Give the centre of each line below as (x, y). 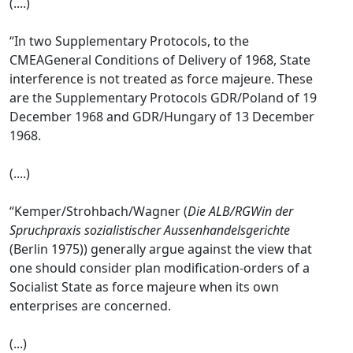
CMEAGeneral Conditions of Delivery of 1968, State (160, 60)
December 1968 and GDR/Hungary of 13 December (162, 117)
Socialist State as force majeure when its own (144, 287)
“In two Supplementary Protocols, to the (129, 41)
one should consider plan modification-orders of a (160, 268)
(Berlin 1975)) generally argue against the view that (161, 249)
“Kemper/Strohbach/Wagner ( (98, 211)
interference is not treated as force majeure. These (161, 79)
